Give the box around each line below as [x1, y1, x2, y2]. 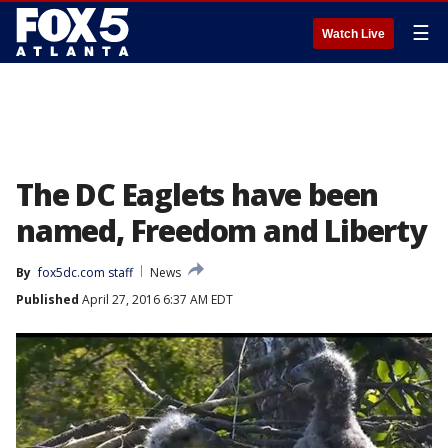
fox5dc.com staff [38, 264, 133, 281]
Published [16, 291, 79, 308]
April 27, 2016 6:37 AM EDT [79, 291, 233, 308]
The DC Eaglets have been [16, 174, 379, 215]
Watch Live [322, 27, 385, 41]
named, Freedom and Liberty [16, 210, 426, 251]
